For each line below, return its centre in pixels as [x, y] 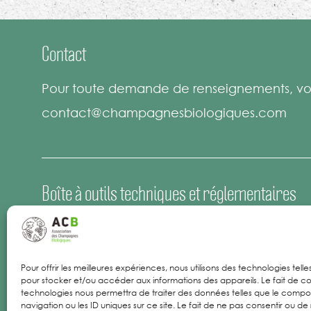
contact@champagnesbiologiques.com [164, 112]
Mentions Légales [93, 288]
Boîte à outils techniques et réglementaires [169, 193]
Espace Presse [85, 225]
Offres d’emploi [88, 256]
